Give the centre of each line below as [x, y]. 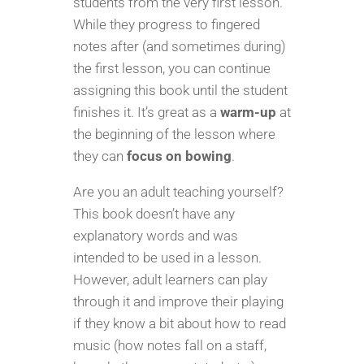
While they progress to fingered [166, 24]
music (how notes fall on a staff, [169, 345]
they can [100, 156]
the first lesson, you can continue [171, 68]
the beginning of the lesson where [174, 134]
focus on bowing [179, 156]
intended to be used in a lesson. [167, 257]
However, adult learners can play [170, 279]
